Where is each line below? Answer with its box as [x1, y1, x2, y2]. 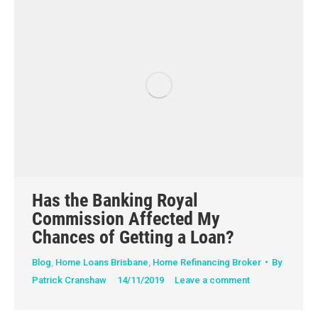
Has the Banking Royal [32, 189, 198, 211]
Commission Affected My [32, 207, 220, 229]
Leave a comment [175, 274, 250, 285]
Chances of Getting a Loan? [32, 226, 234, 248]
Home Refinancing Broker [153, 256, 261, 268]
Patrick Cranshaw [32, 274, 106, 285]
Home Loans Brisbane [55, 256, 148, 268]
